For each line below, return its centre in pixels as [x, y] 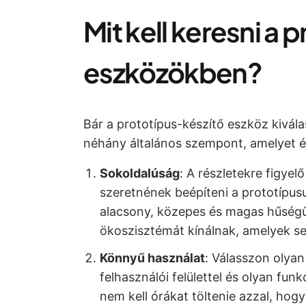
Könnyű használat [152, 258]
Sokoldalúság [140, 173]
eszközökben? [172, 72]
